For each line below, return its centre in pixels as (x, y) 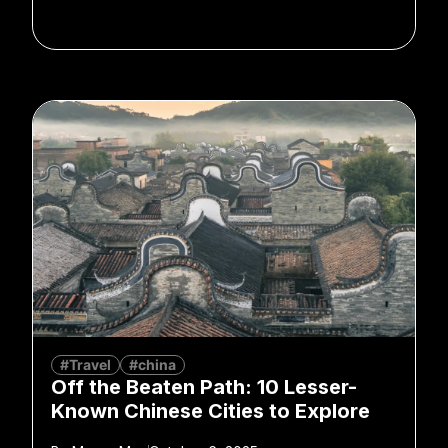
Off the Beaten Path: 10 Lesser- (204, 386)
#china (152, 364)
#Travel (85, 364)
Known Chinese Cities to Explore (210, 410)
